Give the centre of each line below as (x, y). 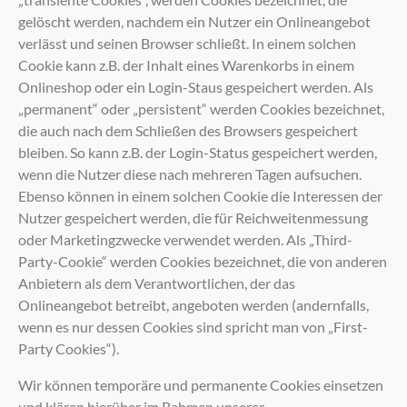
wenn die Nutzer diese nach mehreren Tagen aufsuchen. (190, 174)
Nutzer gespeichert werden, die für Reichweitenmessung (193, 217)
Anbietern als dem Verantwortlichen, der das (157, 283)
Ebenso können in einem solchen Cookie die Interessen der (200, 195)
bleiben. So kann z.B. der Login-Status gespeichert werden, (198, 152)
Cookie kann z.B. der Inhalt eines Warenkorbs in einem (186, 65)
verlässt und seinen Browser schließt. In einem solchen (187, 43)
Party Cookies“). (69, 348)
